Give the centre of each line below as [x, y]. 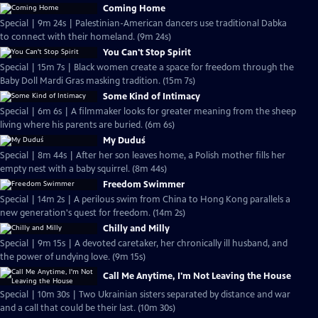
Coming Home [134, 9]
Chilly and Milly [136, 229]
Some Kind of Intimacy [152, 97]
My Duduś [124, 141]
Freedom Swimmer [144, 185]
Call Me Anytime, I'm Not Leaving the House [197, 276]
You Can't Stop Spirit [147, 53]
